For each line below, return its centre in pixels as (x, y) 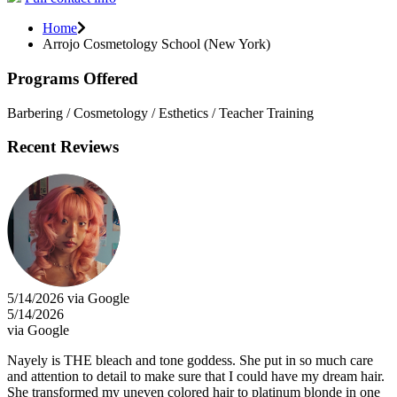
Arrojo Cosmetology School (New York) (156, 44)
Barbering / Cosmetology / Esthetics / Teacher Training (160, 113)
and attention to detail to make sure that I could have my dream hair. (196, 376)
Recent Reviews (63, 147)
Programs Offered (73, 78)
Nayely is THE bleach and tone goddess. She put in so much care (190, 360)
